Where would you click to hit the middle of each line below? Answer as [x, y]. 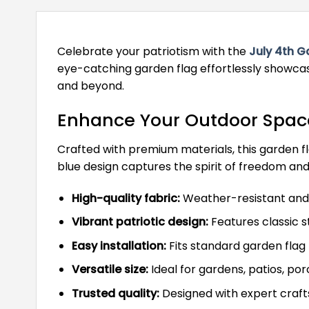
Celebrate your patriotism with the [153, 52]
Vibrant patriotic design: [140, 222]
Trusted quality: [115, 294]
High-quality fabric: [126, 198]
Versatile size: [110, 270]
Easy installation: [119, 246]
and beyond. [91, 86]
